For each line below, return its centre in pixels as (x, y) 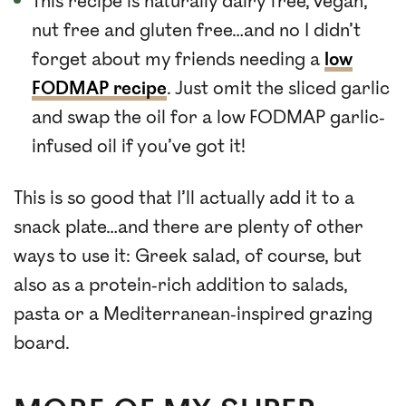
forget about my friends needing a (178, 60)
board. (42, 344)
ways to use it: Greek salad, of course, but (188, 257)
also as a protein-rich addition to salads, (181, 286)
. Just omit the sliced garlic (278, 89)
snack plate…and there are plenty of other (188, 228)
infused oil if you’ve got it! (139, 147)
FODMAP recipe (99, 89)
